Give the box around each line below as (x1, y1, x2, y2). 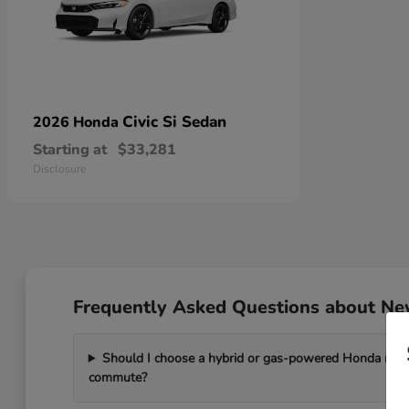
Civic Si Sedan (122, 111, 226, 132)
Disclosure (33, 162, 86, 176)
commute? (88, 369, 147, 386)
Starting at (33, 140, 107, 160)
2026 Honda (33, 112, 122, 132)
